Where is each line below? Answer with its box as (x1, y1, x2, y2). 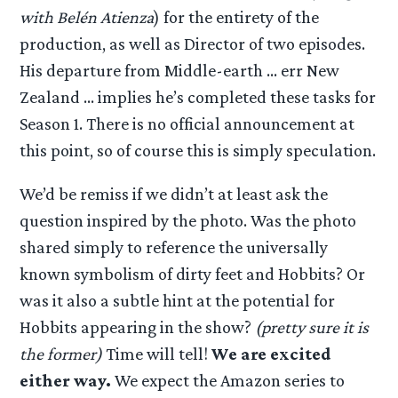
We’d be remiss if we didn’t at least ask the (20, 184, 329, 204)
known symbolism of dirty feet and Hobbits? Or (20, 264, 366, 284)
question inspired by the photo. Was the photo (20, 211, 357, 231)
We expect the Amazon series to (111, 370, 346, 391)
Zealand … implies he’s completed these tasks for (20, 87, 377, 107)
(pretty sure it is (255, 317, 370, 338)
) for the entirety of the (154, 7, 320, 28)
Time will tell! (106, 344, 212, 364)
